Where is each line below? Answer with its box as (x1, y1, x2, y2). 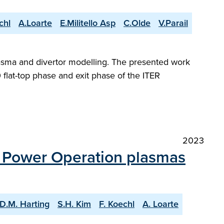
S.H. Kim (57, 197, 91, 210)
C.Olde (123, 16, 150, 29)
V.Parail (158, 16, 188, 29)
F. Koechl (99, 197, 134, 210)
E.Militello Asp (60, 16, 115, 29)
